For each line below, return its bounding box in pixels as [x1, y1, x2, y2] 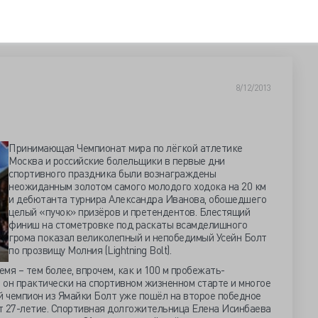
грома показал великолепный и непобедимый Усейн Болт [9, 230, 267, 244]
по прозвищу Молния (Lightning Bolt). [9, 243, 171, 257]
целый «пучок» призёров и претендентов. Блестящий [9, 204, 250, 219]
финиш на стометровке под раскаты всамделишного [9, 217, 247, 231]
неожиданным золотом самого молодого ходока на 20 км [9, 179, 266, 193]
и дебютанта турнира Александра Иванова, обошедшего [9, 192, 266, 206]
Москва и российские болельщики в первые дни [9, 153, 225, 168]
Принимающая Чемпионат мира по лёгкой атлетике [9, 141, 243, 155]
